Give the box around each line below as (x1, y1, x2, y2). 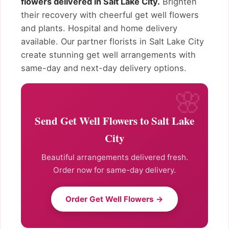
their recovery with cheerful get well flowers (21, 9, 199, 20)
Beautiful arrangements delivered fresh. (41, 152, 188, 163)
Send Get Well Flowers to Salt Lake (35, 113, 194, 129)
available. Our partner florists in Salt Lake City (21, 36, 204, 47)
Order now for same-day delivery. (53, 165, 176, 175)
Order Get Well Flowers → (65, 194, 164, 204)
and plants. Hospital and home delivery (21, 22, 177, 33)
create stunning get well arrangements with (21, 49, 196, 60)
